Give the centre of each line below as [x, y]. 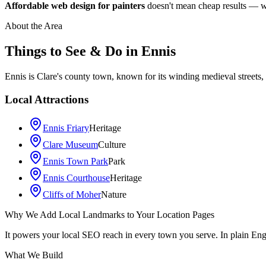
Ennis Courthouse [76, 178]
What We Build [34, 255]
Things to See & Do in [73, 51]
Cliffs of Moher [72, 195]
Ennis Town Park [75, 161]
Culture [112, 145]
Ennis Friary [66, 128]
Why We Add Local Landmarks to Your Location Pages [110, 215]
